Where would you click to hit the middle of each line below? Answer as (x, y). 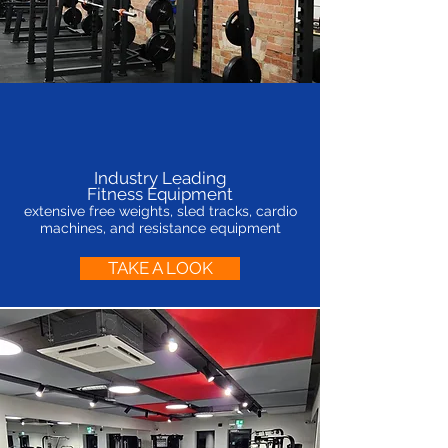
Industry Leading (160, 178)
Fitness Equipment (160, 194)
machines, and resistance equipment (160, 228)
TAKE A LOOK (160, 268)
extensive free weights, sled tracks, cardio (160, 211)
